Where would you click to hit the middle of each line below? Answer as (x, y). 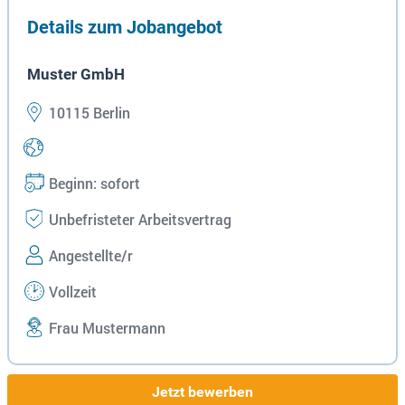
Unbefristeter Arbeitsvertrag (138, 220)
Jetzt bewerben (202, 392)
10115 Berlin (88, 113)
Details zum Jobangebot (125, 28)
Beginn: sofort (93, 184)
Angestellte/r (89, 256)
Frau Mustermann (105, 329)
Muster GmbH (76, 75)
